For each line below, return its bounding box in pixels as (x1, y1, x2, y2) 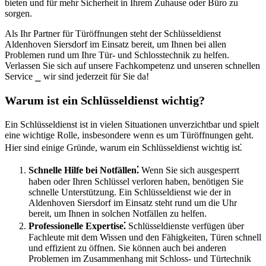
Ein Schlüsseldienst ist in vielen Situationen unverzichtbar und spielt (5, 119, 259, 130)
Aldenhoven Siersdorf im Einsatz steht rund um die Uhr (28, 198, 237, 208)
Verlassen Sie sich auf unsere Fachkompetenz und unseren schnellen (5, 61, 260, 71)
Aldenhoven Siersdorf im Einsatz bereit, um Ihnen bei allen (5, 39, 226, 50)
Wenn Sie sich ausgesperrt (139, 165, 239, 176)
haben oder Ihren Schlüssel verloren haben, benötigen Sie (28, 176, 243, 187)
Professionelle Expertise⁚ (28, 221, 126, 232)
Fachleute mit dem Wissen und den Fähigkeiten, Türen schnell (28, 232, 261, 243)
